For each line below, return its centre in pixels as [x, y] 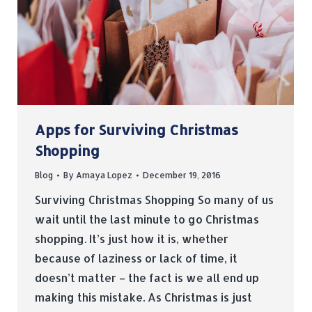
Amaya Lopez [104, 175]
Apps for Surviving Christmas [136, 130]
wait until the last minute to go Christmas [147, 219]
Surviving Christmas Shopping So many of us [154, 200]
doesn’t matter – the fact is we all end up [147, 278]
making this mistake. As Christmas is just [143, 297]
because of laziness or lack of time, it [136, 258]
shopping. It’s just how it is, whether [132, 239]
